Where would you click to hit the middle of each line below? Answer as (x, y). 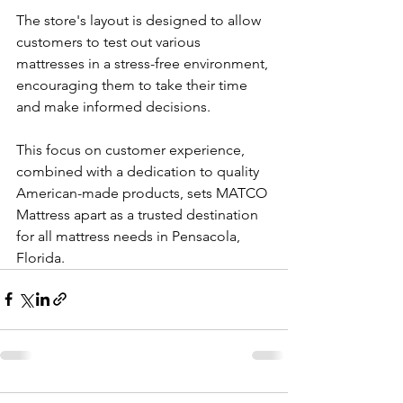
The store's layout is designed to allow (140, 20)
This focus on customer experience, (132, 149)
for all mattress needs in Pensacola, (130, 236)
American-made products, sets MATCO (143, 193)
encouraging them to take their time (134, 85)
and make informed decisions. (115, 106)
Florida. (40, 257)
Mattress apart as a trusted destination (139, 214)
